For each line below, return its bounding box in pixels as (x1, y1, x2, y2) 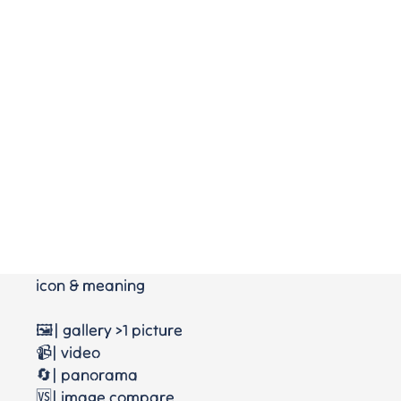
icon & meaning (36, 275, 145, 295)
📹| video (36, 342, 100, 363)
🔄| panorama (36, 364, 138, 385)
